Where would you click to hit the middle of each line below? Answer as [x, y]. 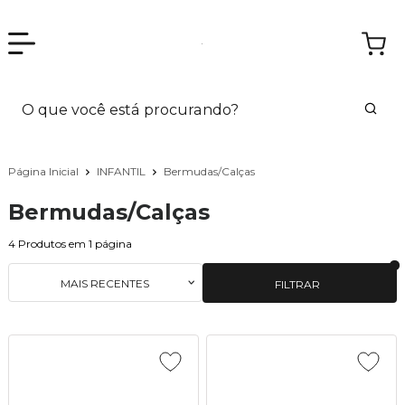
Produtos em [52, 243]
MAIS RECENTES [105, 283]
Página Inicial [44, 171]
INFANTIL [122, 171]
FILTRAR [297, 284]
